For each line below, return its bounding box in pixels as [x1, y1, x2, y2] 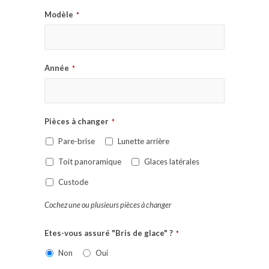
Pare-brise [58, 136, 95, 146]
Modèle [44, 10, 73, 20]
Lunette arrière [118, 136, 169, 146]
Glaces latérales [144, 157, 199, 167]
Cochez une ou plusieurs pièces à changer [44, 200, 171, 210]
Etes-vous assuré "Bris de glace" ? [44, 228, 173, 238]
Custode [58, 177, 88, 187]
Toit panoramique [58, 157, 121, 167]
